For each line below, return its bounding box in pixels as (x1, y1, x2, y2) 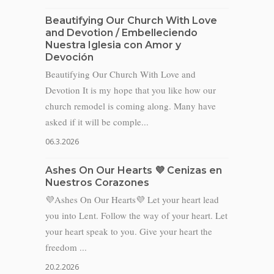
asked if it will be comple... (45, 116, 149, 128)
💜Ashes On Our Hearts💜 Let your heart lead (45, 193, 219, 206)
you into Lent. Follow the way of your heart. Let (45, 209, 228, 221)
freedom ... (45, 241, 87, 253)
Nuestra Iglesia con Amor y (45, 39, 181, 51)
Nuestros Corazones (45, 177, 149, 188)
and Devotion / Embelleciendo (45, 27, 198, 39)
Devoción (45, 51, 94, 63)
